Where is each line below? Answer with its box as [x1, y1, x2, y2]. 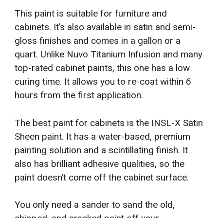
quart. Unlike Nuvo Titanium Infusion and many [15, 49, 202, 60]
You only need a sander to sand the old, [15, 199, 175, 211]
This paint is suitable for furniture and [15, 8, 167, 19]
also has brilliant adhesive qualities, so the [15, 158, 184, 169]
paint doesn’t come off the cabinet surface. [15, 171, 189, 183]
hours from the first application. [15, 90, 143, 101]
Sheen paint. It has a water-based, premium [15, 130, 190, 142]
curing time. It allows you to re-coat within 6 [15, 76, 191, 88]
